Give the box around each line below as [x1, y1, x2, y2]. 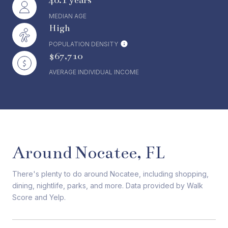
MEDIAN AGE [49, 12, 87, 20]
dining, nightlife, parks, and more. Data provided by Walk [12, 181, 203, 190]
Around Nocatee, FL [12, 142, 165, 163]
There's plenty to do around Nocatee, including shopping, [12, 169, 209, 178]
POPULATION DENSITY [49, 40, 118, 48]
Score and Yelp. [12, 193, 66, 202]
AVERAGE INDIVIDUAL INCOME [49, 68, 139, 76]
